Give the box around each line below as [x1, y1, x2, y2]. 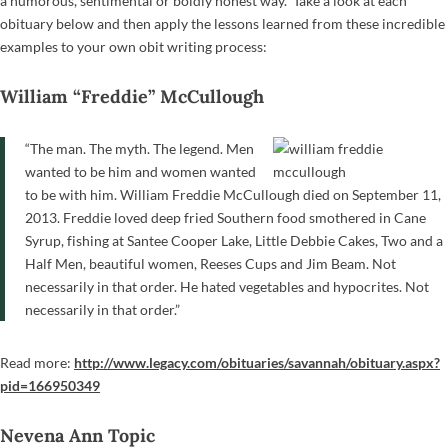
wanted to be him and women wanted [25, 162, 256, 180]
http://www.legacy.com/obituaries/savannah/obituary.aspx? [74, 353, 440, 371]
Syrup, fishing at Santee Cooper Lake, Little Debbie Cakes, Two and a [25, 231, 443, 249]
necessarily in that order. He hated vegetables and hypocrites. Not [25, 277, 429, 295]
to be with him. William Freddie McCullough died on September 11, [25, 185, 441, 203]
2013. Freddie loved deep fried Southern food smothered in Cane [25, 208, 426, 226]
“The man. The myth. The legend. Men [25, 139, 254, 157]
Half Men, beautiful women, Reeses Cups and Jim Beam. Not [25, 254, 396, 272]
